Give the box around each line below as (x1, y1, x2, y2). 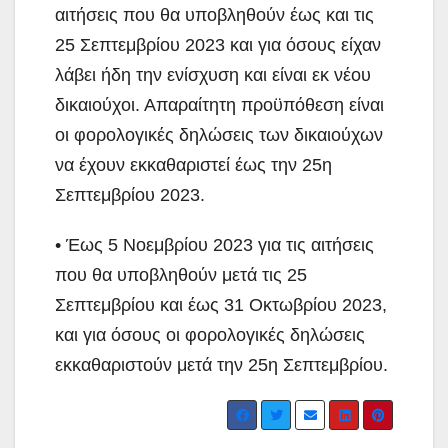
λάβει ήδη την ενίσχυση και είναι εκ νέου (55, 65, 371, 86)
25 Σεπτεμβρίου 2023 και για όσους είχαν (55, 35, 381, 56)
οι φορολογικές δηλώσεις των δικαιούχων (55, 125, 383, 146)
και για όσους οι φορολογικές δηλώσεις (55, 325, 365, 346)
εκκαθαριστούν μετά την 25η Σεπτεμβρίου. (55, 355, 388, 376)
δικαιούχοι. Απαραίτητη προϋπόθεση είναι (55, 95, 384, 116)
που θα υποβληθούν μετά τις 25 (55, 265, 307, 286)
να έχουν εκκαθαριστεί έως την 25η (55, 155, 332, 176)
